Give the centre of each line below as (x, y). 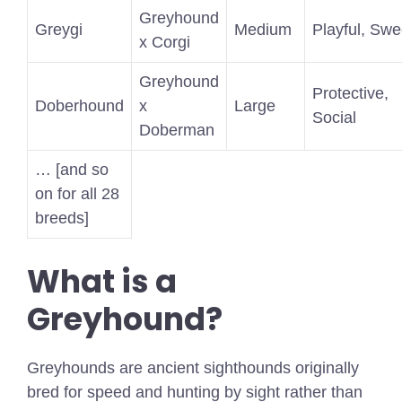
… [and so (72, 170)
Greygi (59, 30)
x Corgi (165, 43)
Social (334, 118)
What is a (102, 282)
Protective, (350, 94)
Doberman (177, 131)
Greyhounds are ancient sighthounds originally (193, 368)
